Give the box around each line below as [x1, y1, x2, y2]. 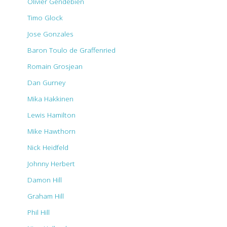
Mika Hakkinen [27, 94, 73, 104]
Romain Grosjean [27, 61, 83, 71]
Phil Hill [27, 207, 50, 217]
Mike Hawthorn [27, 126, 75, 136]
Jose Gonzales [27, 29, 73, 39]
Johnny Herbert [27, 159, 75, 169]
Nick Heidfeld [27, 142, 68, 153]
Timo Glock [27, 13, 63, 23]
